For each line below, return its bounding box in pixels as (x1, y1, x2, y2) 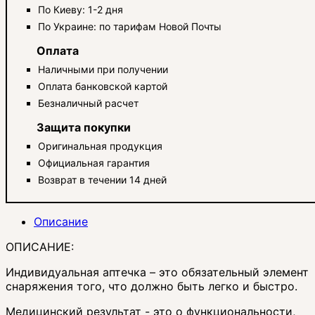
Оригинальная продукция (38, 139, 162, 152)
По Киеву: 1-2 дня (38, 3, 123, 15)
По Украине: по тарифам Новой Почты (38, 20, 221, 32)
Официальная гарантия (38, 156, 150, 169)
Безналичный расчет (38, 96, 139, 109)
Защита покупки (37, 120, 131, 134)
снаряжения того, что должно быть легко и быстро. (6, 278, 297, 293)
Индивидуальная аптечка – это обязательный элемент (6, 264, 309, 279)
